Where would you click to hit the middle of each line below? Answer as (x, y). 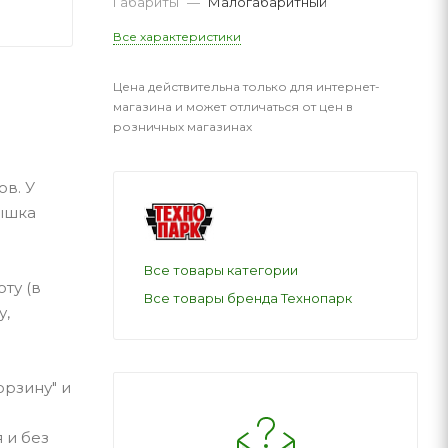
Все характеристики (177, 36)
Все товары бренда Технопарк (248, 297)
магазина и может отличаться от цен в (233, 106)
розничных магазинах (182, 126)
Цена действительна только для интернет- (246, 86)
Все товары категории (221, 269)
